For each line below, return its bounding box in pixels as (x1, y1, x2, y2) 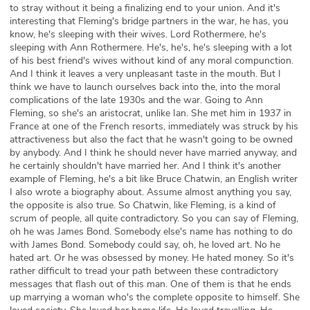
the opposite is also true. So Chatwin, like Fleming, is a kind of (10, 199, 276, 212)
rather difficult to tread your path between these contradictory (10, 264, 278, 277)
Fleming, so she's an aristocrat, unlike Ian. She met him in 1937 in (10, 107, 291, 120)
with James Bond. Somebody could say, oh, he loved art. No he (10, 238, 280, 251)
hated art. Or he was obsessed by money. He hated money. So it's (10, 251, 294, 264)
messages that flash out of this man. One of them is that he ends (10, 277, 291, 291)
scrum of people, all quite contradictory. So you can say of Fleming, (10, 212, 298, 225)
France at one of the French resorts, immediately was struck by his (10, 120, 298, 133)
